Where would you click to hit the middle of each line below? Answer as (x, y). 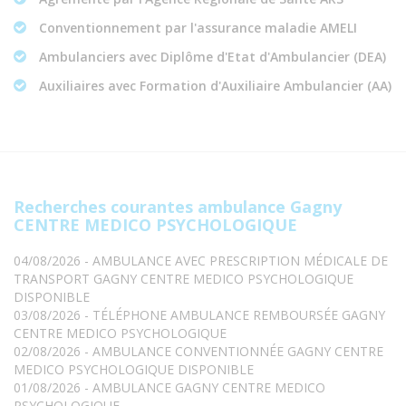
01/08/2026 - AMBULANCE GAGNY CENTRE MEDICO (169, 388)
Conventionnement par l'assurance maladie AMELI (196, 28)
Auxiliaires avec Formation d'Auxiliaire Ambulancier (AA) (213, 86)
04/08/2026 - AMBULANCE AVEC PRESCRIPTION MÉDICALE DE (201, 261)
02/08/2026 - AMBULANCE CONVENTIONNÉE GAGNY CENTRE (198, 352)
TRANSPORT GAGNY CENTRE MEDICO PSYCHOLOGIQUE (184, 279)
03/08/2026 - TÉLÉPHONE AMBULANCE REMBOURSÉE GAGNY (199, 315)
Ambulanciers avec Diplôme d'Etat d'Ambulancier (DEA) (211, 57)
